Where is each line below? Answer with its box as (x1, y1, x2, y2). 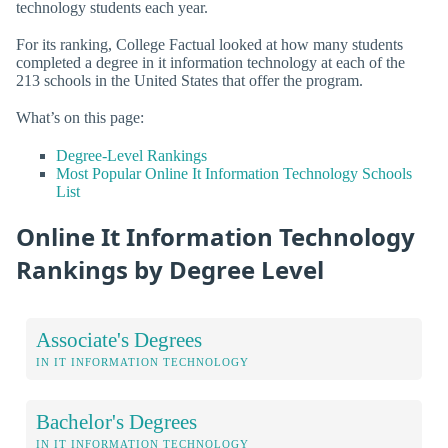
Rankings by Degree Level (16, 252, 324, 286)
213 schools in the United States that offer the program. (16, 72, 363, 90)
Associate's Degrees (36, 328, 202, 352)
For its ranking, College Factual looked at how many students (16, 36, 403, 54)
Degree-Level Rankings (56, 146, 207, 164)
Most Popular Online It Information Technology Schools (56, 164, 412, 182)
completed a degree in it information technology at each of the (16, 54, 405, 72)
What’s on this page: (16, 109, 144, 127)
